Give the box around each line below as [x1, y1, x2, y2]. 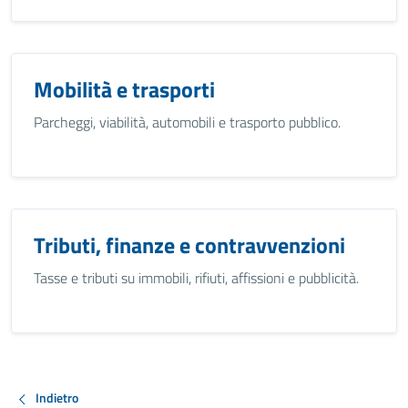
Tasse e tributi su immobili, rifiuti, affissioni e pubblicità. [34, 267, 359, 289]
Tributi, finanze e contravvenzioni [34, 229, 345, 261]
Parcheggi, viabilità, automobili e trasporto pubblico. [34, 111, 341, 133]
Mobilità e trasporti [34, 73, 215, 106]
